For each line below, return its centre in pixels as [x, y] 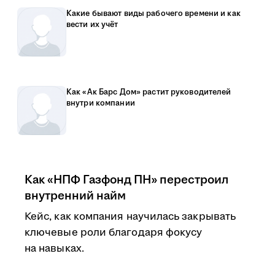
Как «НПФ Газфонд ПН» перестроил [126, 180]
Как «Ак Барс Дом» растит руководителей [149, 92]
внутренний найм [75, 196]
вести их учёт [92, 25]
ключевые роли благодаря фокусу [114, 233]
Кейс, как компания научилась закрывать [130, 217]
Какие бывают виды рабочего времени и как [153, 14]
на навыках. [54, 249]
